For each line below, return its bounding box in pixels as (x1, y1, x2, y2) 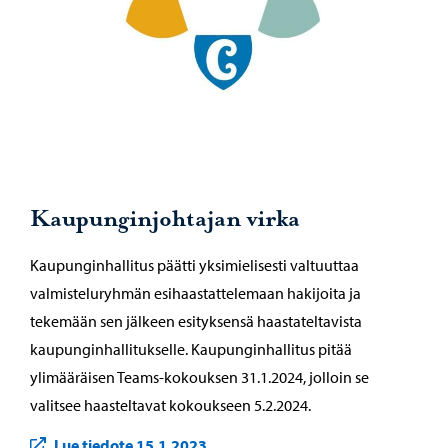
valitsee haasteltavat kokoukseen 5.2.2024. (30, 395, 311, 416)
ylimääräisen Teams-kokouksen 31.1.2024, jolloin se (30, 367, 369, 388)
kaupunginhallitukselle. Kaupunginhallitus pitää (30, 339, 352, 360)
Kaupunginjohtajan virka (30, 206, 300, 234)
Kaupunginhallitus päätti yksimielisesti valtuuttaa (30, 255, 359, 276)
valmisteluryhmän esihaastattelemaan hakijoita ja (30, 283, 361, 304)
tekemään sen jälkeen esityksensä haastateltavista (30, 311, 362, 332)
